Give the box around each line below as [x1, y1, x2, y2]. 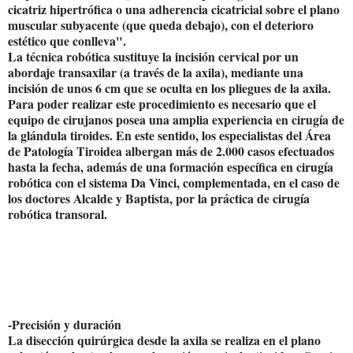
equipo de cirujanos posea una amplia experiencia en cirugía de [8, 110, 344, 128]
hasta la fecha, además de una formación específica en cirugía [8, 157, 333, 176]
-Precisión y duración [8, 314, 121, 333]
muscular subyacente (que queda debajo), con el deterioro [8, 15, 314, 34]
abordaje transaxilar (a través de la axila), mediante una [8, 62, 303, 81]
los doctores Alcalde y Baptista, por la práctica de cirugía [8, 188, 310, 207]
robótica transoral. [8, 204, 107, 223]
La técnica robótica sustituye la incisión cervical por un [8, 46, 299, 65]
